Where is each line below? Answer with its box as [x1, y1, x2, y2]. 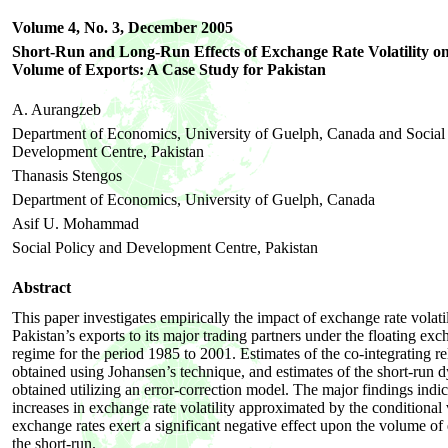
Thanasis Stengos [12, 167, 122, 184]
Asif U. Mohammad [12, 215, 139, 232]
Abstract [12, 279, 71, 296]
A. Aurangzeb [12, 101, 101, 118]
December [128, 19, 197, 36]
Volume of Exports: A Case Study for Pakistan [12, 61, 326, 78]
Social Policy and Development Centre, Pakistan [12, 239, 318, 256]
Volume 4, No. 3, [12, 19, 128, 36]
